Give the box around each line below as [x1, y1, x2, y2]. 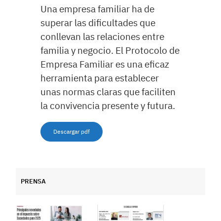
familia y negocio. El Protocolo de [40, 43, 180, 56]
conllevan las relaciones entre [40, 30, 164, 42]
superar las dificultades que [40, 16, 155, 29]
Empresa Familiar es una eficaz [40, 57, 169, 70]
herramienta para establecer [40, 71, 159, 84]
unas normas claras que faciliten [40, 85, 176, 98]
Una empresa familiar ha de [40, 2, 154, 15]
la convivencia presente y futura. [40, 99, 175, 111]
